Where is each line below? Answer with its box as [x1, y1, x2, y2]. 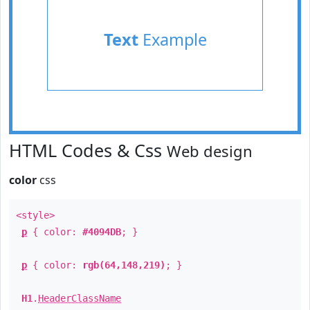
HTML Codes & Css [9, 138, 167, 162]
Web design [167, 140, 253, 161]
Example [138, 28, 207, 51]
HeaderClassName [38, 293, 121, 304]
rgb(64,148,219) [82, 259, 165, 271]
